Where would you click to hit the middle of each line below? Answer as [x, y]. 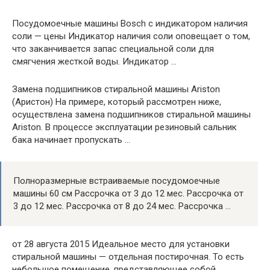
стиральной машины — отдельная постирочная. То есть [128, 256]
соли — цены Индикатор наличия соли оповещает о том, [131, 36]
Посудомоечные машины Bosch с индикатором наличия [130, 23]
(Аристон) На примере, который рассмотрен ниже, [117, 102]
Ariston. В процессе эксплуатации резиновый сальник [124, 127]
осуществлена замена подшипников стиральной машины [131, 114]
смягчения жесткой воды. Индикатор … [94, 61]
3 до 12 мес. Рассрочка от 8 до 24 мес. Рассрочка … [122, 206]
